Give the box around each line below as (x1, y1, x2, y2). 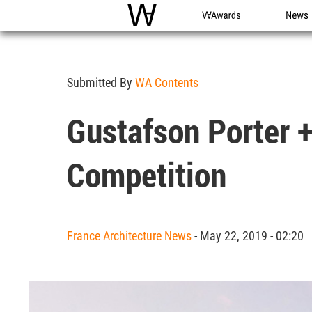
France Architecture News (67, 228, 192, 243)
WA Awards (202, 24, 253, 37)
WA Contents (135, 75, 198, 90)
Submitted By (67, 75, 135, 90)
